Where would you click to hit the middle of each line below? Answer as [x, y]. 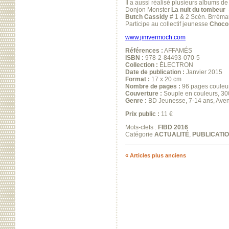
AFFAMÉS [178, 50]
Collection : [142, 65]
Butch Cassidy [147, 17]
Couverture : [144, 93]
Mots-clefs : [142, 127]
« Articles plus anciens [156, 155]
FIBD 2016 [173, 127]
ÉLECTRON [176, 65]
